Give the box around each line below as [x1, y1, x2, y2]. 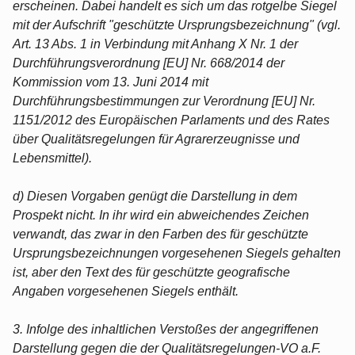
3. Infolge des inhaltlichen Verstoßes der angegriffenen [13, 322, 319, 336]
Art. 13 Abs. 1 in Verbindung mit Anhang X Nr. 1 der [13, 36, 298, 51]
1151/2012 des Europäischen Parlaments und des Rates [13, 113, 330, 127]
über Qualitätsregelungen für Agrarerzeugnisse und [13, 132, 300, 146]
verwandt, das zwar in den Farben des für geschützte [13, 227, 308, 241]
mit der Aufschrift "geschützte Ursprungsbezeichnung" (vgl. [13, 17, 341, 32]
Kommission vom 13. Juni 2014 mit [13, 74, 208, 89]
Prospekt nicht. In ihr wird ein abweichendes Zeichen [13, 208, 309, 222]
